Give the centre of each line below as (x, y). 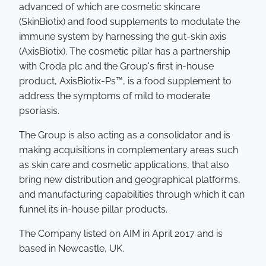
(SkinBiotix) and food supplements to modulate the (129, 22)
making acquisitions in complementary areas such (129, 150)
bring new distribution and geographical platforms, (130, 180)
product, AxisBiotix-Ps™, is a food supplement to (125, 81)
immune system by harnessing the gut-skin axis (123, 37)
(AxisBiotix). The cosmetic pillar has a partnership (125, 51)
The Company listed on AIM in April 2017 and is (121, 234)
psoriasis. (39, 111)
